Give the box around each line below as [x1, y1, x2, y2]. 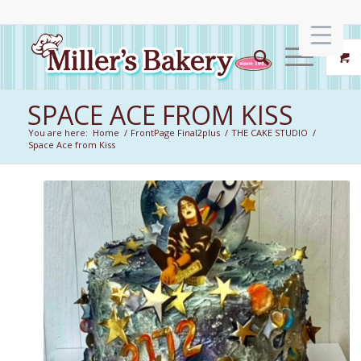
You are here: [27, 127, 88, 139]
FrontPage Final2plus [130, 127, 220, 139]
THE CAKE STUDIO [230, 127, 308, 139]
